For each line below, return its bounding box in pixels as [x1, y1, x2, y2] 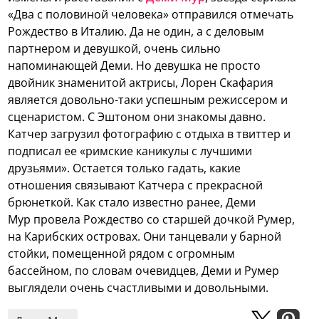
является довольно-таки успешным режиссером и [8, 92, 288, 108]
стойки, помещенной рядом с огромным [8, 246, 236, 262]
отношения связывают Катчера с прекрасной [8, 177, 263, 194]
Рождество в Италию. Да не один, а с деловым [8, 23, 265, 40]
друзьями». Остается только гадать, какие [8, 160, 241, 177]
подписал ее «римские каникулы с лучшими [8, 143, 253, 159]
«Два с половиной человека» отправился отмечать [8, 6, 294, 23]
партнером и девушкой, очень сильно [8, 41, 221, 57]
